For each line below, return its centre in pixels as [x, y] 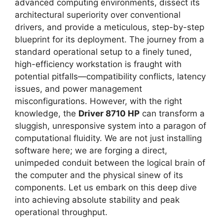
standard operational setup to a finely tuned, [103, 52]
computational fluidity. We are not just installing [108, 138]
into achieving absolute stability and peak [97, 200]
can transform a [172, 113]
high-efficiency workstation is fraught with [98, 64]
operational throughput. [61, 212]
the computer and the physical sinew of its [99, 175]
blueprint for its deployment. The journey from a [110, 39]
